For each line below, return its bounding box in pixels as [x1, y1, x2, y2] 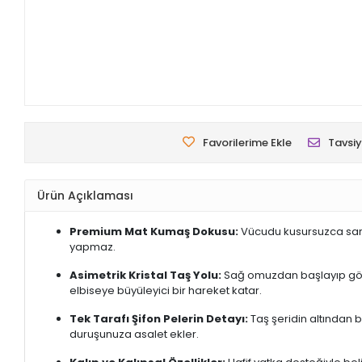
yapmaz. [69, 239, 116, 255]
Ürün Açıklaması [37, 187, 134, 204]
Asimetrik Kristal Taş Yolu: [69, 267, 222, 284]
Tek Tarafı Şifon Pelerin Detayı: [69, 311, 249, 327]
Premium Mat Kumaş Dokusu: [69, 224, 239, 240]
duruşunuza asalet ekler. [69, 326, 200, 343]
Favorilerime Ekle [202, 135, 292, 151]
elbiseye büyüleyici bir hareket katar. [69, 283, 263, 299]
